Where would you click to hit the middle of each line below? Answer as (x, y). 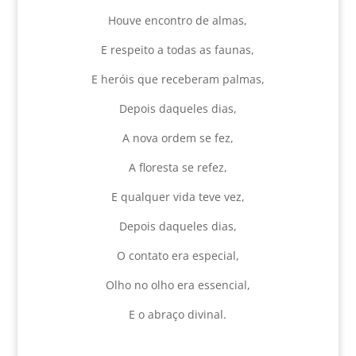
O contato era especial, (178, 255)
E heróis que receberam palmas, (178, 79)
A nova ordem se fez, (178, 138)
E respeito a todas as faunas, (178, 50)
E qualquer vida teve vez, (178, 197)
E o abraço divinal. (178, 314)
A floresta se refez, (178, 167)
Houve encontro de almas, (178, 20)
